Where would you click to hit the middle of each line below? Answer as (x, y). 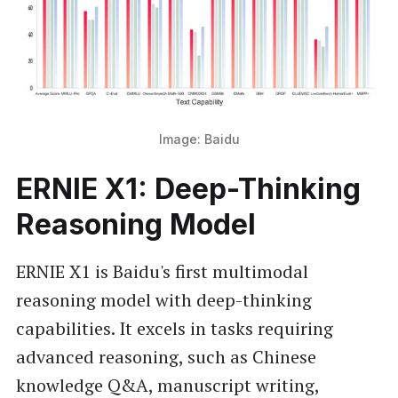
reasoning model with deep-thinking (163, 299)
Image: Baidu (199, 139)
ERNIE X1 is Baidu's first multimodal (162, 271)
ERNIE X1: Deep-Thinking (188, 188)
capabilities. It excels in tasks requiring (174, 328)
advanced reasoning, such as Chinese (166, 356)
